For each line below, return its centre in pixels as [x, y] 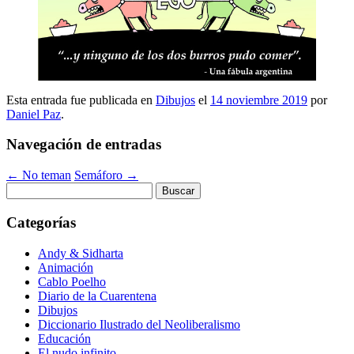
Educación [64, 338]
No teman [45, 175]
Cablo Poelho [72, 281]
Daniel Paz [34, 114]
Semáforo [100, 175]
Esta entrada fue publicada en [81, 100]
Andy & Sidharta [81, 253]
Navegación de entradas [84, 145]
